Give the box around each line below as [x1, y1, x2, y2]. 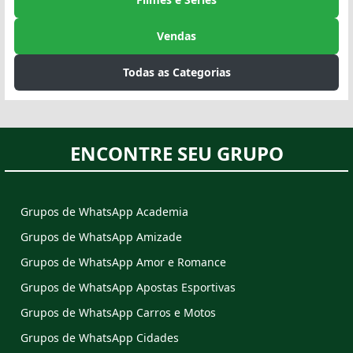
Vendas [157, 28, 196, 44]
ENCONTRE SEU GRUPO [69, 140, 284, 167]
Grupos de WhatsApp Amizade [20, 229, 182, 245]
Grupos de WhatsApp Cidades [20, 330, 179, 346]
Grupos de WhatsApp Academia [20, 204, 188, 220]
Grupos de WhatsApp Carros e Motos [20, 305, 216, 321]
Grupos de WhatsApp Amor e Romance [20, 255, 226, 270]
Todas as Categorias [122, 65, 231, 80]
